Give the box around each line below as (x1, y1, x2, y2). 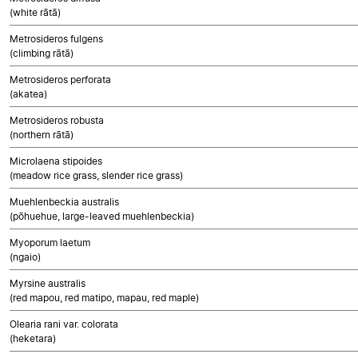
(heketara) (10, 332, 56, 344)
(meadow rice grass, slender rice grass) (10, 169, 183, 181)
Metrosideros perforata (10, 74, 111, 86)
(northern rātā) (10, 129, 74, 141)
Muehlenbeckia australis (10, 196, 119, 208)
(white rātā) (10, 6, 61, 18)
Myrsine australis (10, 277, 86, 289)
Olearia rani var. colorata (10, 318, 118, 330)
